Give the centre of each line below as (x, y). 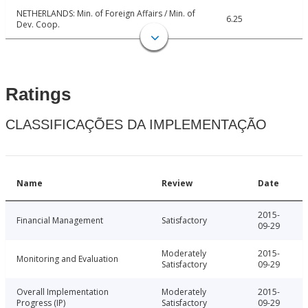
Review (177, 184)
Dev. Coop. (38, 25)
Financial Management (60, 221)
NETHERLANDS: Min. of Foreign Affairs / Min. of (106, 14)
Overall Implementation (63, 292)
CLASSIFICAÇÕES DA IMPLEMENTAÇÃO (136, 125)
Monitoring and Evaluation (67, 259)
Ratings (38, 95)
